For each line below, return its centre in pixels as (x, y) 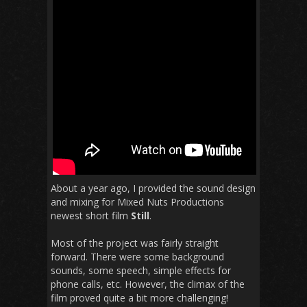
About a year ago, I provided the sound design (153, 188)
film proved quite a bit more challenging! (139, 297)
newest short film (91, 215)
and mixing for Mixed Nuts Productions (137, 201)
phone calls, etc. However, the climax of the (148, 284)
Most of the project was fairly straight (135, 243)
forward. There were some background (137, 256)
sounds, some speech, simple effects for (141, 270)
